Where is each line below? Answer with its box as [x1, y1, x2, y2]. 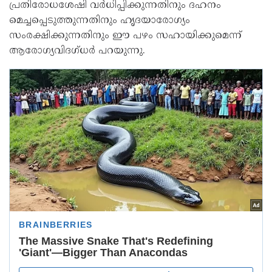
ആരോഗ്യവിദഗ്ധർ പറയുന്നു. [9, 45, 145, 57]
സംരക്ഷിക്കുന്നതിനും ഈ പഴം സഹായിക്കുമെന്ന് [9, 30, 242, 42]
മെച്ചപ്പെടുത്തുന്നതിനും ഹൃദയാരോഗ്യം [9, 15, 190, 27]
